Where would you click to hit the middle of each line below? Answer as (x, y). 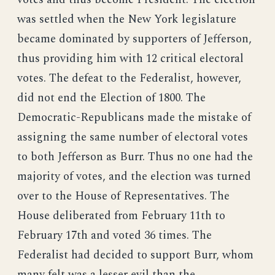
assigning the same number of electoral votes (133, 137)
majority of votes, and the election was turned (134, 177)
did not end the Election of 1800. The (111, 98)
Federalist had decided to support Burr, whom (135, 255)
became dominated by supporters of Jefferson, (134, 39)
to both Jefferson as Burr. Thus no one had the (135, 157)
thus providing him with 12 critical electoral (130, 59)
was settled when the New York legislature (127, 20)
